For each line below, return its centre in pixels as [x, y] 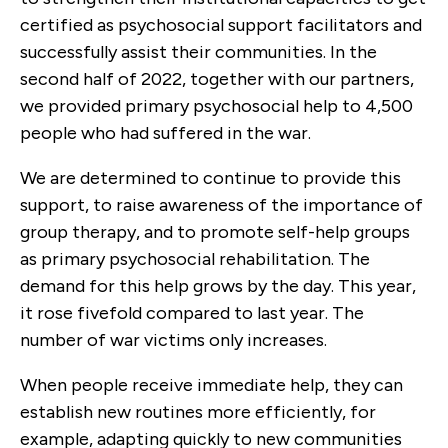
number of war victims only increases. [173, 340]
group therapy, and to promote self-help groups [215, 232]
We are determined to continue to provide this [210, 178]
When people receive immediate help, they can [211, 385]
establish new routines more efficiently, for [198, 412]
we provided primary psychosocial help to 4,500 [216, 106]
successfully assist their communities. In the [198, 52]
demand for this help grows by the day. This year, [218, 286]
